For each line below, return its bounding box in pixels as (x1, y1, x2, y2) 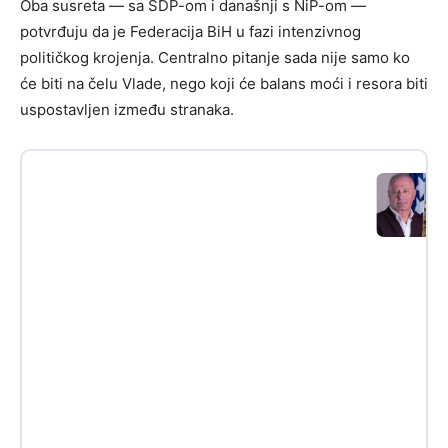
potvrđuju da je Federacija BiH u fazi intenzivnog (20, 21, 361, 41)
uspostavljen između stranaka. (20, 99, 234, 119)
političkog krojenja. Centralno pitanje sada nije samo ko (20, 47, 410, 67)
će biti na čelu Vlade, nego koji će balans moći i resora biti (20, 73, 428, 93)
